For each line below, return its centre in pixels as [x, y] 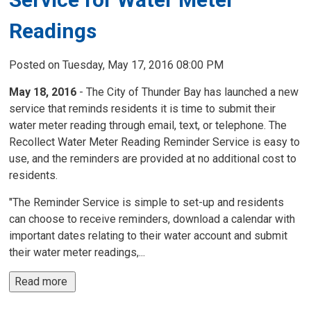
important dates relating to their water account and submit [149, 236]
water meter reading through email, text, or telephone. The [148, 125]
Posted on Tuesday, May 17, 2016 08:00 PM [117, 65]
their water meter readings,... [77, 252]
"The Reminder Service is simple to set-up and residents [147, 202]
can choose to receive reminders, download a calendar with [152, 219]
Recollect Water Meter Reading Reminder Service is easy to [155, 142]
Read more [43, 281]
